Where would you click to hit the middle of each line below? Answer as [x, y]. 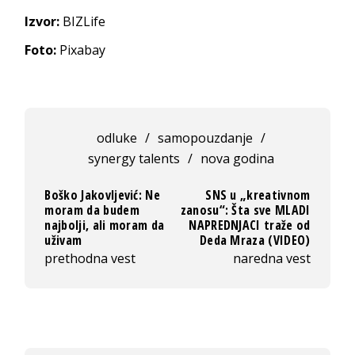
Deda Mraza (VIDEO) [255, 240]
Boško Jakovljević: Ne [103, 195]
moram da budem [92, 210]
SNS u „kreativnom [258, 195]
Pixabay [81, 50]
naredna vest [271, 259]
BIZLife [83, 22]
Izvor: [42, 22]
